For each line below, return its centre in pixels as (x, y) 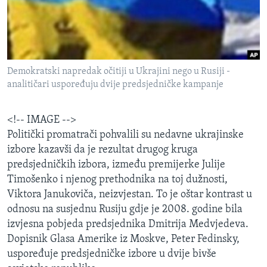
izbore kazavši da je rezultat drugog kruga (103, 150)
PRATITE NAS (33, 96)
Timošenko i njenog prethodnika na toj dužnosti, (117, 180)
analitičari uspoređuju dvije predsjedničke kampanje (115, 85)
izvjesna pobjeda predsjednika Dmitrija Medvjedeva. (128, 225)
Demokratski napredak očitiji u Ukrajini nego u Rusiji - (119, 72)
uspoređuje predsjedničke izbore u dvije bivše (112, 254)
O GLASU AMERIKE (51, 32)
